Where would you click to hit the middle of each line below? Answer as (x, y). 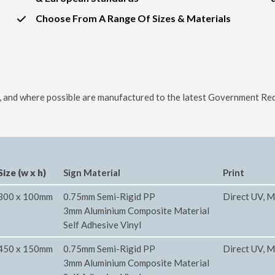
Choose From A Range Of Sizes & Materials (133, 18)
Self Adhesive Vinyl (102, 225)
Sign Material (92, 173)
